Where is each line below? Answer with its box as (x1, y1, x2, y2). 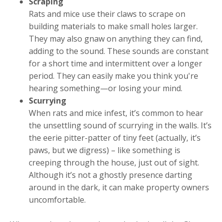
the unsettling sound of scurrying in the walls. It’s (29, 120, 212, 131)
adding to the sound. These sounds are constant (29, 46, 209, 57)
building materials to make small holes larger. (29, 21, 198, 32)
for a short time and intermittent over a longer (29, 58, 203, 69)
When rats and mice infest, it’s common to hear (29, 108, 204, 119)
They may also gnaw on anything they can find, (29, 33, 203, 45)
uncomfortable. (29, 194, 86, 206)
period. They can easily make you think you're (29, 70, 199, 82)
